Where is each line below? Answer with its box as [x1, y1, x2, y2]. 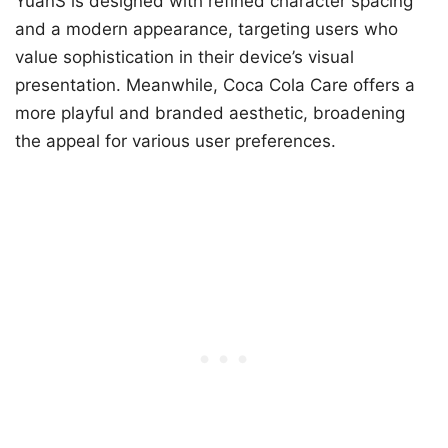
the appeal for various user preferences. [15, 131, 336, 152]
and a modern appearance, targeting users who [15, 19, 398, 40]
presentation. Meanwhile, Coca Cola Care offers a [15, 75, 415, 96]
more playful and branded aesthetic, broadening [15, 103, 405, 124]
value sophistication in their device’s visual [15, 47, 354, 68]
